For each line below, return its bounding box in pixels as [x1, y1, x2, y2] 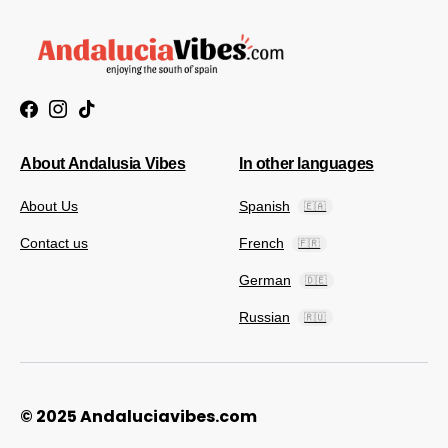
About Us [20, 198, 78, 214]
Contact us [20, 235, 88, 251]
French [239, 235, 284, 251]
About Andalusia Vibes [20, 155, 186, 172]
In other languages [239, 155, 374, 172]
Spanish [239, 198, 290, 214]
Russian [239, 309, 290, 325]
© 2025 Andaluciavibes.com [20, 405, 257, 428]
